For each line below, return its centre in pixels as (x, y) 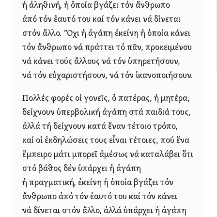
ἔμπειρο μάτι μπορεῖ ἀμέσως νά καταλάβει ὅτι (108, 155)
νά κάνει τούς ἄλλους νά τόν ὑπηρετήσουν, (101, 62)
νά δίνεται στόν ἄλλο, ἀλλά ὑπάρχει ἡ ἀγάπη (104, 211)
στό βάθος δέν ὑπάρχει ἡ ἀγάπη (82, 169)
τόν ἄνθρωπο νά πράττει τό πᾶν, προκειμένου (107, 48)
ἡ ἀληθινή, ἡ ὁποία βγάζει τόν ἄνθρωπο (96, 6)
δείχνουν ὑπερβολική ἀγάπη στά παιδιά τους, (107, 112)
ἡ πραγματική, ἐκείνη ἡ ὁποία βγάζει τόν (98, 183)
